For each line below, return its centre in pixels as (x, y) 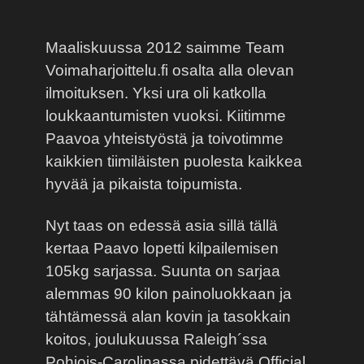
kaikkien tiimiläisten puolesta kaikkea (174, 161)
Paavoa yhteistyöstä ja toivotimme (165, 139)
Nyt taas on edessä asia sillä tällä (162, 225)
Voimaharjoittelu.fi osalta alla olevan (170, 70)
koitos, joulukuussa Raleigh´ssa (156, 339)
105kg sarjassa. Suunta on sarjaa (163, 271)
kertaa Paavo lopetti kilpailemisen (162, 248)
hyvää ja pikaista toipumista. (144, 184)
